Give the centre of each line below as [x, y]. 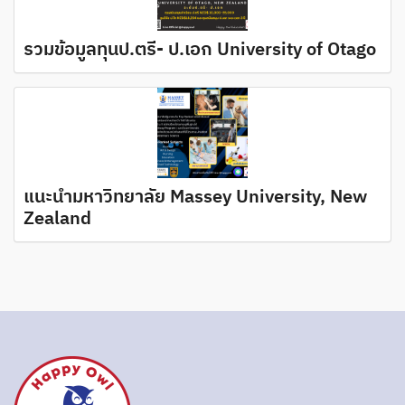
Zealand [57, 219]
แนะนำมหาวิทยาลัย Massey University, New [195, 197]
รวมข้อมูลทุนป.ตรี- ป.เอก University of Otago [200, 50]
